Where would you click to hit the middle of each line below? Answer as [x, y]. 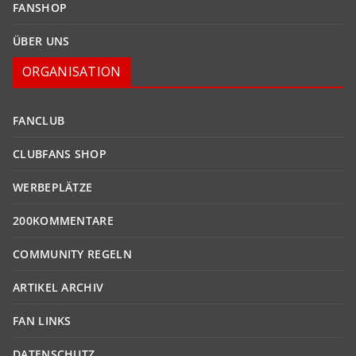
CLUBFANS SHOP [60, 154]
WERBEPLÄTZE [53, 188]
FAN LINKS [42, 321]
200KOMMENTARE [63, 221]
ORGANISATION [72, 72]
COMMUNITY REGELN [72, 254]
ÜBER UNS [41, 41]
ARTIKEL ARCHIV [58, 288]
